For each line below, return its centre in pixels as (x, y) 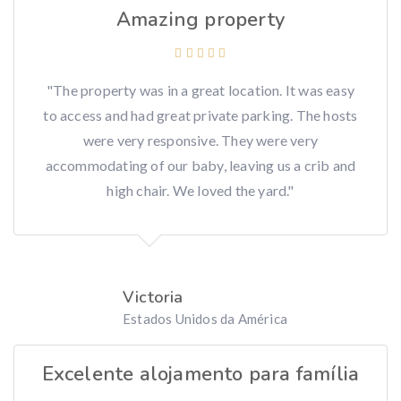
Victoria (153, 298)
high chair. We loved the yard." (200, 191)
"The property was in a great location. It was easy (200, 90)
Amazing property (200, 20)
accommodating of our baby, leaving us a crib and (200, 166)
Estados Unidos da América (205, 319)
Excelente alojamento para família (200, 375)
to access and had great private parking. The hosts (200, 115)
